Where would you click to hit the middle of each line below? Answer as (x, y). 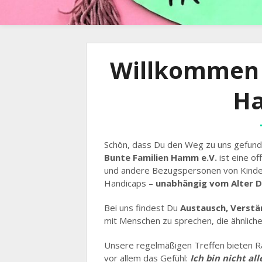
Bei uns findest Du (142, 208)
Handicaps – (130, 183)
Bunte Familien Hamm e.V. (161, 157)
